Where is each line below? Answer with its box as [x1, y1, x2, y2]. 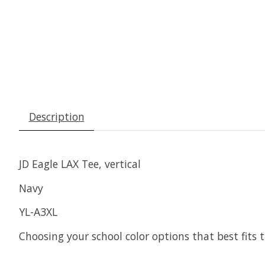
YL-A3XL [19, 205, 57, 219]
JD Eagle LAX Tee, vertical [19, 157, 144, 172]
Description [28, 109, 85, 124]
